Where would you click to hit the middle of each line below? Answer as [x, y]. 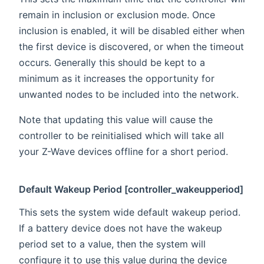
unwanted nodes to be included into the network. [129, 94]
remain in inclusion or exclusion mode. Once [117, 14]
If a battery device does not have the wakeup [121, 228]
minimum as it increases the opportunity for [117, 78]
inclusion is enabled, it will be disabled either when [132, 30]
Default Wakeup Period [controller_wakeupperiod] [131, 189]
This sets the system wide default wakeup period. [130, 212]
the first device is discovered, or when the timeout [131, 46]
